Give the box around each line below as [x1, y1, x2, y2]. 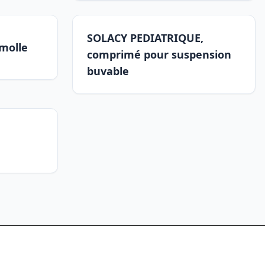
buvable [87, 64, 129, 78]
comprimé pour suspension [87, 47, 231, 62]
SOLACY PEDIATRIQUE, [87, 31, 203, 45]
